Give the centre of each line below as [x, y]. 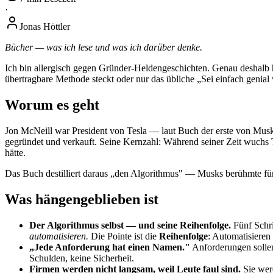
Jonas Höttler [45, 26]
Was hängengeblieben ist [82, 199]
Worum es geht [52, 105]
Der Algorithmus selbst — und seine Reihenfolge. [130, 225]
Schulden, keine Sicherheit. [82, 258]
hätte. [15, 152]
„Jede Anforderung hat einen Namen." [110, 247]
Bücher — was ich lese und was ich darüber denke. [104, 47]
